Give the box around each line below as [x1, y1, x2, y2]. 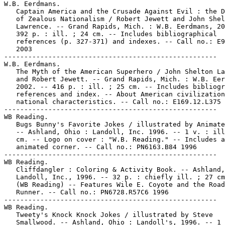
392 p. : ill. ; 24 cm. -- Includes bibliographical [4, 30, 217, 38]
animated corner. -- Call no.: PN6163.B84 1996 [4, 143, 197, 151]
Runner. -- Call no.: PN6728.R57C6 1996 [4, 188, 169, 196]
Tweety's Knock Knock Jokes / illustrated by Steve [4, 211, 213, 218]
